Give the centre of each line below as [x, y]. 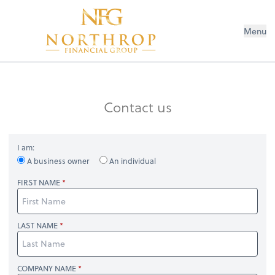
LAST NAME [38, 226]
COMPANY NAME [47, 268]
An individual [132, 161]
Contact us [137, 107]
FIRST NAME [39, 183]
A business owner [58, 161]
